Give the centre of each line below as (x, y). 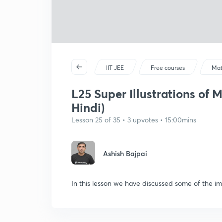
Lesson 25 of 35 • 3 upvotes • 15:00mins (134, 120)
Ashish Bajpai (125, 153)
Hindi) (88, 108)
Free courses (168, 68)
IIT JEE (115, 68)
